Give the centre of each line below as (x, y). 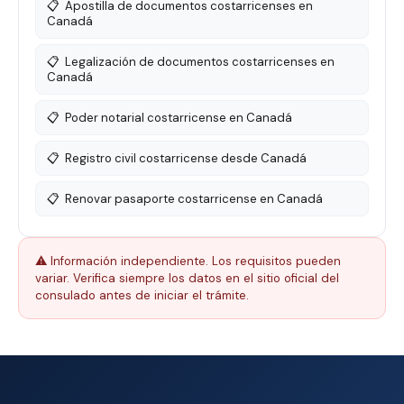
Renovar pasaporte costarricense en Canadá (194, 199)
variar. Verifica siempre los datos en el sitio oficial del (187, 278)
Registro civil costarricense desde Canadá (186, 158)
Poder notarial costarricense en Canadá (179, 118)
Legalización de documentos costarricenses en (200, 62)
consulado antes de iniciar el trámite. (142, 295)
